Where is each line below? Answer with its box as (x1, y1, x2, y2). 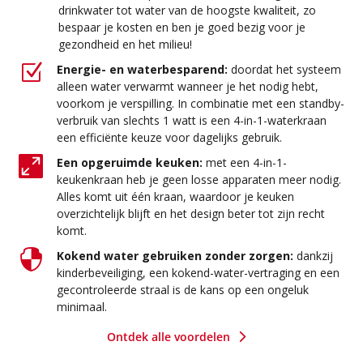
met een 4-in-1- (205, 154, 287, 170)
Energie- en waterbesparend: (56, 61, 228, 77)
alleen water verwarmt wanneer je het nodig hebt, (56, 78, 318, 94)
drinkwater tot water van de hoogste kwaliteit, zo (58, 2, 316, 18)
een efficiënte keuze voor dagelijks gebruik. (56, 129, 282, 145)
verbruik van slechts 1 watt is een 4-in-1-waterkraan (56, 112, 327, 128)
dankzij (296, 247, 333, 263)
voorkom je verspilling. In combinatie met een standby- (56, 95, 344, 111)
